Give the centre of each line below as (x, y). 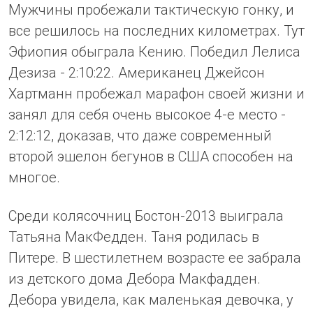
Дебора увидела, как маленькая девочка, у (151, 299)
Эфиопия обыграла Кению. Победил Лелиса (154, 51)
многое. (34, 177)
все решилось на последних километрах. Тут (156, 30)
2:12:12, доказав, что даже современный (140, 135)
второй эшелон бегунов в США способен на (151, 156)
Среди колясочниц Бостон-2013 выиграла (146, 216)
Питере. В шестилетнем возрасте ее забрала (155, 257)
